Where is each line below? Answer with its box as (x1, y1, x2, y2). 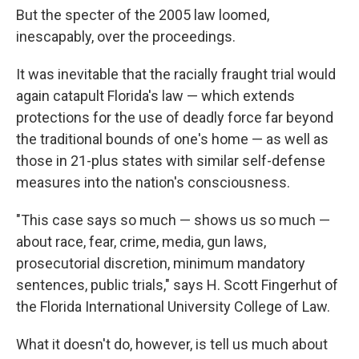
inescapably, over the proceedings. (16, 28, 236, 45)
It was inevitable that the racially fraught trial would (16, 66, 336, 83)
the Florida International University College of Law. (16, 298, 330, 315)
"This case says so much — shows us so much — (16, 212, 330, 228)
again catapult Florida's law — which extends (16, 87, 295, 104)
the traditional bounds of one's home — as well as (16, 131, 329, 147)
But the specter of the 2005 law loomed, (16, 6, 269, 23)
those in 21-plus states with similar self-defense (16, 152, 325, 169)
